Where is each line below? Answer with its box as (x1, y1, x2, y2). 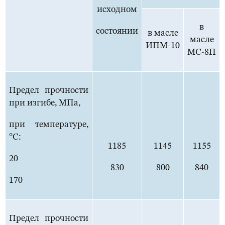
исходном (97, 5, 137, 15)
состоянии (96, 27, 138, 36)
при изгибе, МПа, (9, 98, 80, 108)
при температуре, (9, 120, 88, 130)
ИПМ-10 (146, 41, 180, 51)
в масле (147, 29, 178, 38)
